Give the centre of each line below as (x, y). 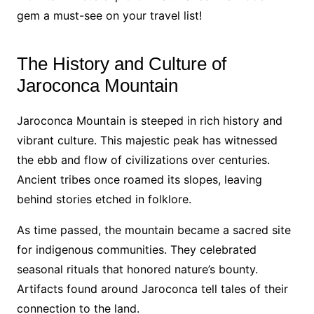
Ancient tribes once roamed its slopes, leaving (139, 179)
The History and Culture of (121, 64)
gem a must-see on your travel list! (109, 15)
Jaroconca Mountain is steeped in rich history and (149, 121)
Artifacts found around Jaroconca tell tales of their (152, 289)
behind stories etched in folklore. (104, 199)
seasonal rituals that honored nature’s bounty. (137, 269)
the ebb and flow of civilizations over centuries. (143, 160)
